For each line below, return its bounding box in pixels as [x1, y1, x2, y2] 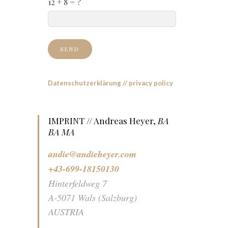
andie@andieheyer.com [48, 147, 136, 160]
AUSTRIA [48, 205, 84, 218]
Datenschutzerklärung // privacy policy [48, 78, 173, 87]
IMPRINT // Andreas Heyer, [48, 115, 158, 126]
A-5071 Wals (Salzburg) [48, 191, 137, 204]
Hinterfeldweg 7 [48, 177, 107, 189]
